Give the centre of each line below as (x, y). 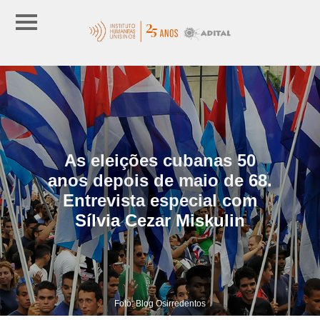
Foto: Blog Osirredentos (160, 303)
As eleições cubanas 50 (160, 160)
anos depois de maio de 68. (160, 180)
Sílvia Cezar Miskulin (160, 220)
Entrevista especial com (160, 200)
